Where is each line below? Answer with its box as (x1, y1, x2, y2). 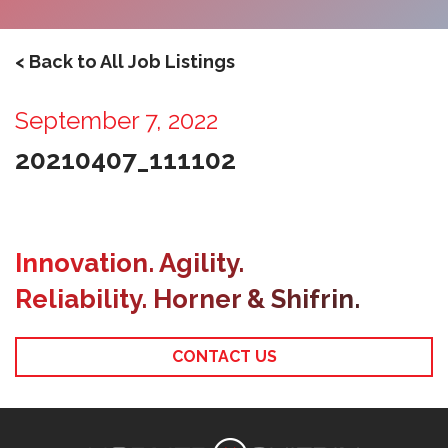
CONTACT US (171, 346, 277, 366)
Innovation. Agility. (15, 247, 244, 278)
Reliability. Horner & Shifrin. (15, 283, 360, 314)
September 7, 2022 (15, 105, 218, 135)
